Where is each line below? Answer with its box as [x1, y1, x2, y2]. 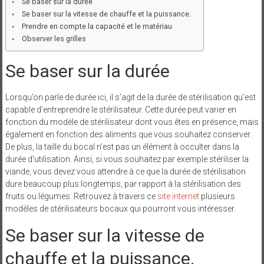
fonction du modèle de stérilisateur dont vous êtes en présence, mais [5, 117, 259, 127]
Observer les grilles [22, 34, 87, 43]
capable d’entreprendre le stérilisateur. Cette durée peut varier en [5, 104, 236, 114]
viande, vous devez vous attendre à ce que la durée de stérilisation [5, 166, 246, 176]
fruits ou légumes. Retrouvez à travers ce [5, 191, 157, 201]
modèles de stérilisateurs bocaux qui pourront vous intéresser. [5, 203, 236, 213]
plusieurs [199, 191, 235, 201]
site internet [157, 191, 199, 201]
